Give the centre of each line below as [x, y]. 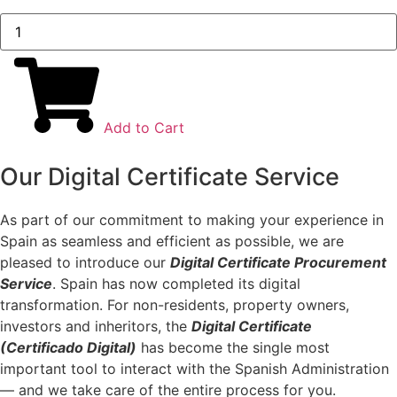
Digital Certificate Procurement [278, 263]
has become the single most [233, 348]
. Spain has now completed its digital [176, 284]
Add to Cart [144, 128]
